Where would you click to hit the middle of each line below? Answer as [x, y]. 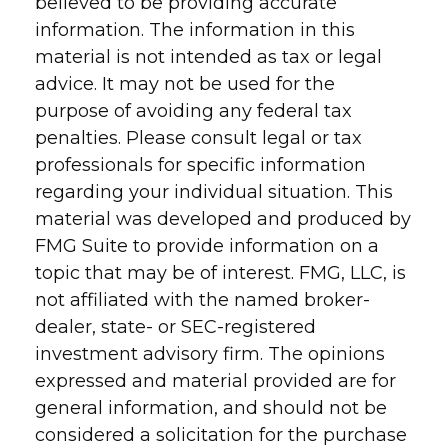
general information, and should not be [211, 408]
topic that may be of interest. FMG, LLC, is [220, 273]
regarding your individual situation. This [214, 192]
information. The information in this [195, 30]
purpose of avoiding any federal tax [193, 111]
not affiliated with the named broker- [202, 300]
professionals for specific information [200, 165]
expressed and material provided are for [215, 381]
